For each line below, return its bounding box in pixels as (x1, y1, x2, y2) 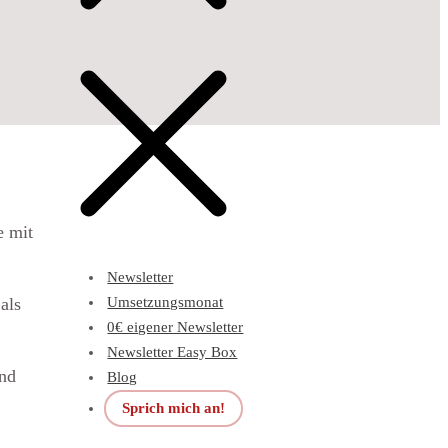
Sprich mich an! (122, 400, 226, 416)
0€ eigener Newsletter (107, 319, 244, 335)
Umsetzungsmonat (107, 294, 224, 310)
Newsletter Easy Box (107, 344, 238, 360)
